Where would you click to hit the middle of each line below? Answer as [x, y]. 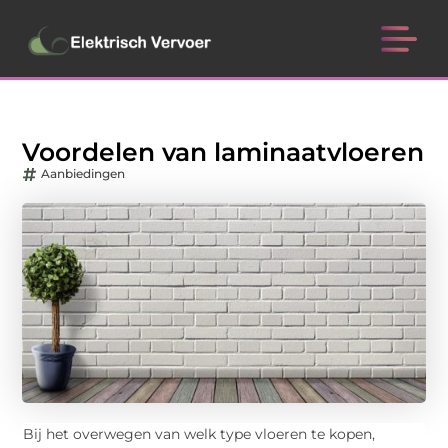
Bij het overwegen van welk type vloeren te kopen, [199, 434]
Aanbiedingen [83, 174]
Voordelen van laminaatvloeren [223, 152]
